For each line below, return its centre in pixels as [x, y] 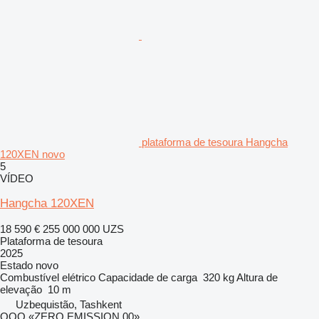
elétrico [79, 277]
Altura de [257, 277]
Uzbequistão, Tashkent [69, 304]
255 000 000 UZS [83, 229]
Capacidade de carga [148, 277]
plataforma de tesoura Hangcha [215, 142]
